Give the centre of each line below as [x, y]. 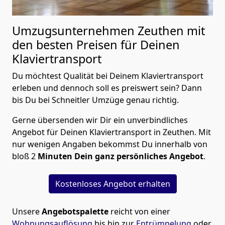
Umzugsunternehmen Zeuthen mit [108, 30]
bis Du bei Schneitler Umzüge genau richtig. [95, 100]
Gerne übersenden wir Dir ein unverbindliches [100, 120]
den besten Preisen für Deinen [96, 44]
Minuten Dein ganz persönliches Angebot [121, 156]
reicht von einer [139, 211]
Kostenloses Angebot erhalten [113, 184]
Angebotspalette [75, 211]
